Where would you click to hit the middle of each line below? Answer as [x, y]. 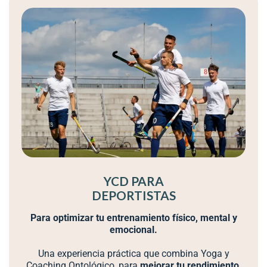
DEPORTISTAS [133, 195]
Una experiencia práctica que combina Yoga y [133, 253]
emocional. [133, 229]
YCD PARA [133, 181]
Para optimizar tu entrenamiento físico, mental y [133, 218]
